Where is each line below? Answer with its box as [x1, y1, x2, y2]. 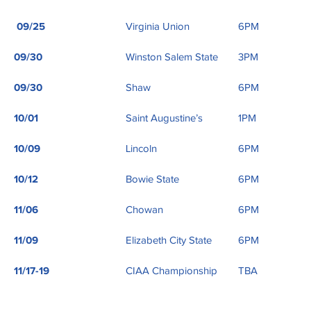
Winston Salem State [126, 52, 218, 63]
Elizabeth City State [126, 235, 212, 246]
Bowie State [126, 174, 179, 185]
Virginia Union [126, 22, 190, 33]
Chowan [126, 205, 163, 216]
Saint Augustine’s [126, 113, 203, 124]
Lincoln [126, 144, 157, 155]
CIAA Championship [126, 266, 217, 277]
